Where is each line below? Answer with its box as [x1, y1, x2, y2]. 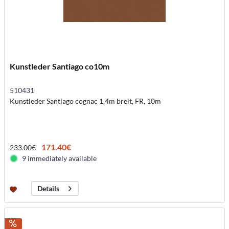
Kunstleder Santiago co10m [10, 61, 110, 71]
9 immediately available [22, 154, 97, 163]
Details [37, 184, 60, 193]
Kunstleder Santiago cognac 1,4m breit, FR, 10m [10, 97, 162, 105]
